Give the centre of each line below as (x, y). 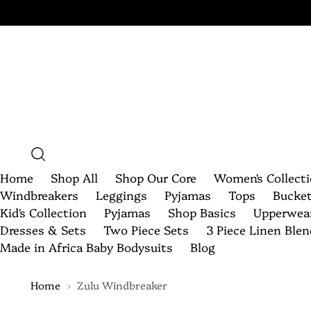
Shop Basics (202, 212)
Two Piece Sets (146, 229)
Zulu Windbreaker (123, 285)
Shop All (74, 177)
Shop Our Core (156, 177)
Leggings (121, 195)
